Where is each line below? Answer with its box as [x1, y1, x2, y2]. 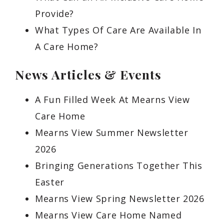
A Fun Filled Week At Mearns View [35, 93, 190, 105]
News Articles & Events [15, 66, 161, 82]
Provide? [35, 7, 74, 19]
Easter [35, 176, 64, 188]
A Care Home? [35, 40, 98, 52]
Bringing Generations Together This [35, 159, 202, 171]
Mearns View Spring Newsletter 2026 [35, 192, 204, 204]
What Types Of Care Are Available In [35, 24, 201, 36]
